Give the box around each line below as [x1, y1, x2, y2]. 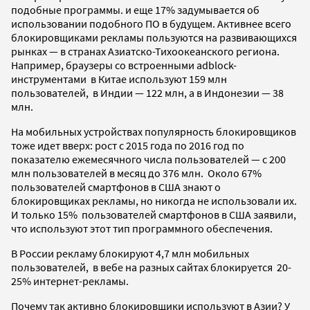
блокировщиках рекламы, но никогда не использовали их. [11, 193, 297, 208]
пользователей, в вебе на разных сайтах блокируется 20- [11, 259, 291, 274]
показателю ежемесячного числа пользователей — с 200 [11, 152, 286, 166]
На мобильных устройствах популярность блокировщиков [11, 124, 296, 138]
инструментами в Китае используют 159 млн [11, 71, 227, 86]
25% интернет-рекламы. [11, 273, 129, 288]
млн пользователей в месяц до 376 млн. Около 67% [11, 165, 262, 180]
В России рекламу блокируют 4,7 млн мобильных [11, 246, 249, 260]
